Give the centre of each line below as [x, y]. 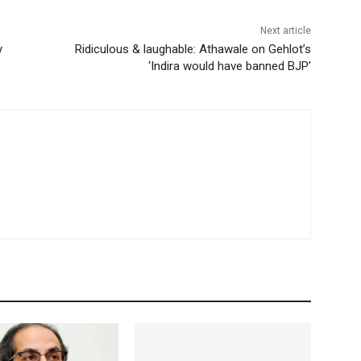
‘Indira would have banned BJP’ [229, 66]
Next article [285, 31]
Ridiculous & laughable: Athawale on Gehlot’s [193, 50]
